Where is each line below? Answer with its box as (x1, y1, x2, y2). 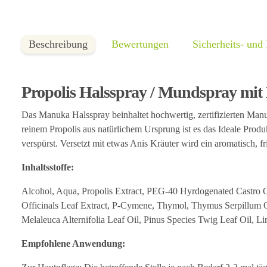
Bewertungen (111, 38, 169, 50)
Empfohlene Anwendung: (21, 238, 125, 249)
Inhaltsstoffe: (21, 162, 74, 172)
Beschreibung (29, 38, 88, 50)
